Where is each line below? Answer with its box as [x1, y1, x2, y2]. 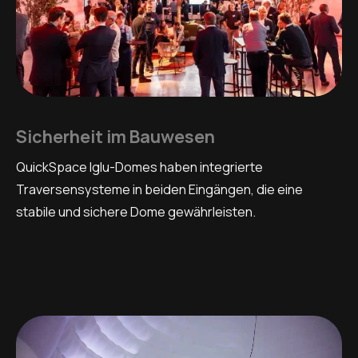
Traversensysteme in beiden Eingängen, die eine [16, 181, 303, 199]
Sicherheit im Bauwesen [16, 125, 215, 149]
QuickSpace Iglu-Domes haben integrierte [16, 158, 263, 177]
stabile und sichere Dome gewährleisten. [16, 203, 256, 221]
